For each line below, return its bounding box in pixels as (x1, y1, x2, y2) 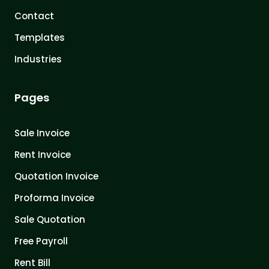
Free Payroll (14, 234, 68, 247)
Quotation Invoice (14, 169, 98, 183)
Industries (14, 52, 62, 65)
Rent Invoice (14, 148, 71, 161)
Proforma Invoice (14, 191, 94, 204)
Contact (14, 9, 54, 22)
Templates (14, 31, 65, 44)
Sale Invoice (14, 126, 70, 139)
